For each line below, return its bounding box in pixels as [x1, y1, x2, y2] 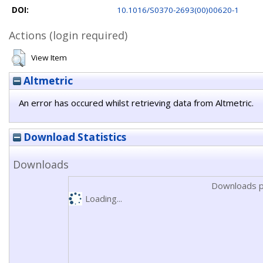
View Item [31, 52, 67, 63]
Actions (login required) [9, 28, 127, 42]
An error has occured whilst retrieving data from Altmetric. [19, 97, 254, 109]
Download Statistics [21, 130, 126, 144]
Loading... [85, 193, 122, 204]
